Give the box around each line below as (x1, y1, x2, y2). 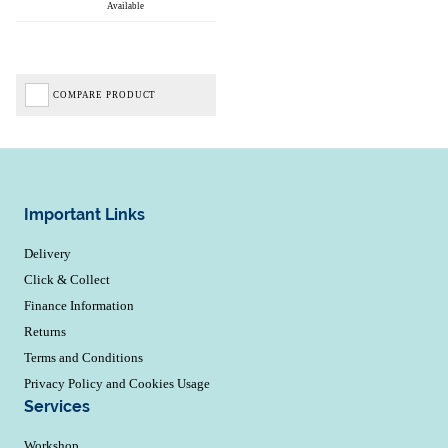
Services (24, 396, 90, 416)
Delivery (24, 245, 71, 261)
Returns (24, 323, 66, 339)
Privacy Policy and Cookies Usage (24, 375, 210, 391)
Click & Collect (24, 271, 110, 287)
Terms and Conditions (24, 349, 143, 365)
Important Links (24, 204, 145, 224)
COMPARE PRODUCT (53, 89, 157, 100)
